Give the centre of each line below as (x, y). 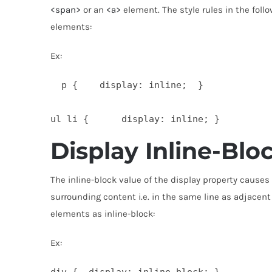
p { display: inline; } (127, 85)
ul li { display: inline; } (138, 119)
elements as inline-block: (102, 213)
